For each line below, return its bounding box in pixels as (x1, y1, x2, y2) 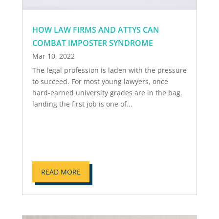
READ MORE (41, 167, 81, 177)
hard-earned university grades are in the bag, (32, 88, 182, 98)
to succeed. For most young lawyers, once (32, 77, 168, 87)
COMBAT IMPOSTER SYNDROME (32, 38, 153, 49)
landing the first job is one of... (32, 99, 132, 109)
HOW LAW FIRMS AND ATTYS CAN (32, 24, 159, 36)
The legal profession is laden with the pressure (32, 66, 187, 75)
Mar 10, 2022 (32, 51, 75, 61)
